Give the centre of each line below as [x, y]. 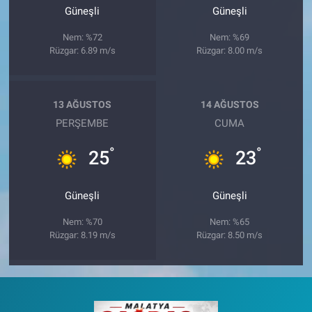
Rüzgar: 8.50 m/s [230, 235]
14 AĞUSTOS [229, 104]
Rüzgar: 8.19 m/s [82, 235]
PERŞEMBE [83, 124]
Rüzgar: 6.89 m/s [82, 51]
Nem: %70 [82, 222]
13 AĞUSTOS [83, 104]
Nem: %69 [230, 38]
